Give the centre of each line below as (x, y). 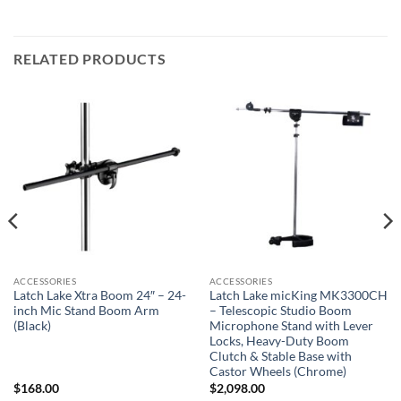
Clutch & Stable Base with (280, 357)
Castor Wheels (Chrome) (277, 372)
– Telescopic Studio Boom (280, 311)
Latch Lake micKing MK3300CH (298, 296)
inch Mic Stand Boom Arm (86, 311)
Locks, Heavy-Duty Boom (279, 341)
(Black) (32, 326)
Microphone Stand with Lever (291, 326)
